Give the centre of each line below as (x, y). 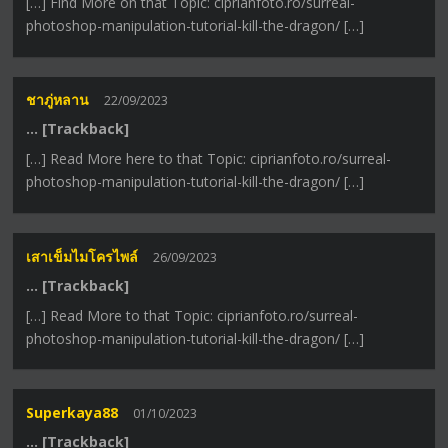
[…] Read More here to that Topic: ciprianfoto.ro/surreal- (209, 159)
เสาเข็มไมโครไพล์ (82, 256)
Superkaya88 (72, 412)
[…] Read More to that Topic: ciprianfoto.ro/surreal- (192, 315)
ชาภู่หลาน (58, 100)
